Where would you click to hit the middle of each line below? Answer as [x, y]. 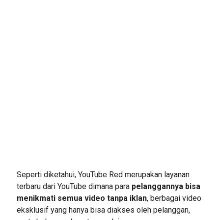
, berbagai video [174, 198]
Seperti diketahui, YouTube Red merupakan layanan [103, 175]
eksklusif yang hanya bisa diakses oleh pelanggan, [103, 210]
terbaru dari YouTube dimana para [74, 186]
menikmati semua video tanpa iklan [82, 198]
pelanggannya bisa [166, 186]
